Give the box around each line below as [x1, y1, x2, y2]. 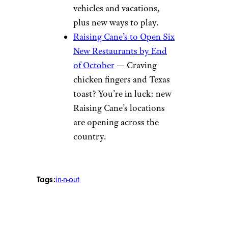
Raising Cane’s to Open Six [73, 31, 175, 43]
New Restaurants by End [73, 45, 167, 57]
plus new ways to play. [73, 17, 158, 28]
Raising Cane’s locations [73, 102, 165, 114]
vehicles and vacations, [73, 3, 160, 14]
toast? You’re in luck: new [73, 88, 172, 100]
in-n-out [55, 175, 79, 185]
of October [73, 60, 115, 71]
